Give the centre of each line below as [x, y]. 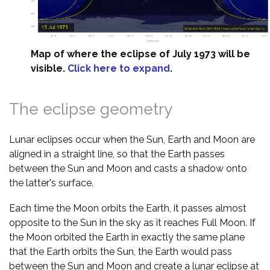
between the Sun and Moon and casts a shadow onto [128, 169]
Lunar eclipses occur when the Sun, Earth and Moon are [132, 140]
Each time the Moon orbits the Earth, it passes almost [128, 209]
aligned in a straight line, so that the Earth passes [117, 154]
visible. [49, 69]
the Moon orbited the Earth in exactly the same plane [127, 237]
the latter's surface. [51, 183]
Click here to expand [119, 69]
